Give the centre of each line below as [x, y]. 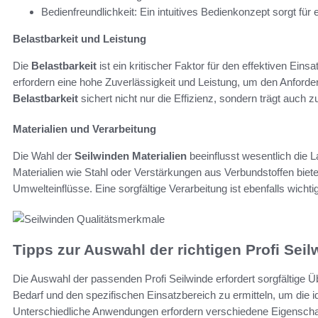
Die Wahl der [44, 156]
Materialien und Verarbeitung [84, 129]
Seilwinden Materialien [131, 156]
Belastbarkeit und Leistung [79, 39]
